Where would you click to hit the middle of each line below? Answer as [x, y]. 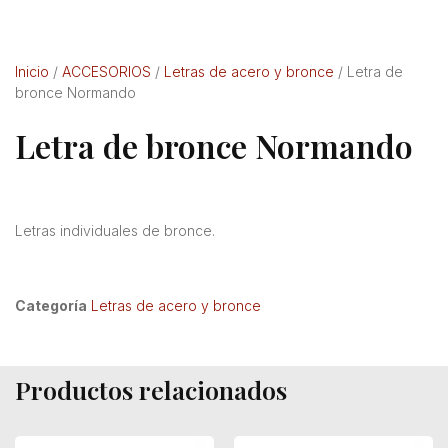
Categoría [51, 305]
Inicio [32, 72]
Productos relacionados [151, 389]
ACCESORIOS [106, 72]
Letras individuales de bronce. [115, 230]
